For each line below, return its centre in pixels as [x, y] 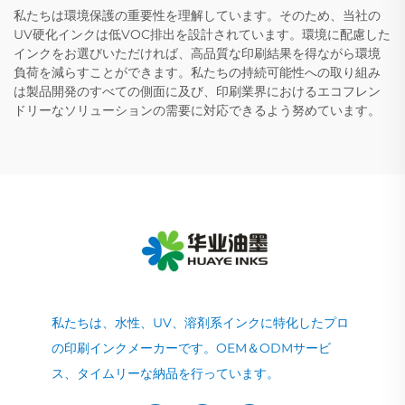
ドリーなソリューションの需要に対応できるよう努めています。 [197, 110]
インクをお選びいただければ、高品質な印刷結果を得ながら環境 [197, 53]
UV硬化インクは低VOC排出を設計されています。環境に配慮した [202, 34]
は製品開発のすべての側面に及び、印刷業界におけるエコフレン [197, 91]
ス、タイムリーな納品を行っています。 [165, 373]
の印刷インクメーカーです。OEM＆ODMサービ [191, 348]
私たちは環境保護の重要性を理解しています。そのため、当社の [197, 15]
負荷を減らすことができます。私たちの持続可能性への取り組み [197, 72]
